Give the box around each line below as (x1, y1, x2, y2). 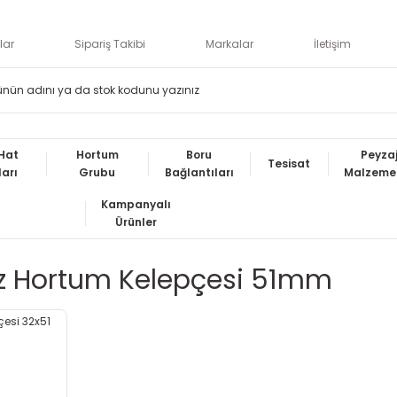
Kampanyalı (101, 197, 172, 212)
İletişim (314, 36, 351, 51)
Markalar (206, 36, 253, 51)
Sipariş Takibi (74, 36, 145, 51)
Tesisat (268, 156, 311, 171)
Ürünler (115, 214, 158, 230)
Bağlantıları (164, 165, 234, 180)
